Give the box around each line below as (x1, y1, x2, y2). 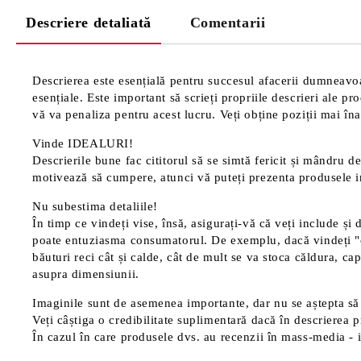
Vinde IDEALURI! (32, 137, 134, 150)
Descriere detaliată (26, 15, 151, 31)
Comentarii (189, 15, 266, 31)
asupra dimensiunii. (32, 268, 139, 280)
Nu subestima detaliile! (32, 200, 158, 213)
